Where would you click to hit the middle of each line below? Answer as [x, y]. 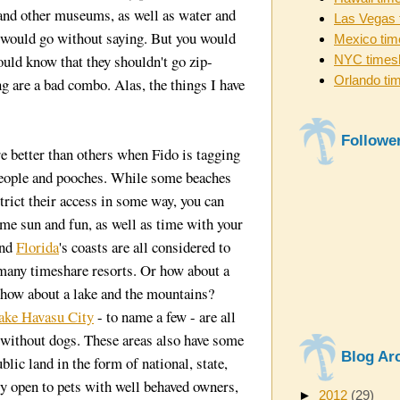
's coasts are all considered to [145, 247]
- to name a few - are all [165, 317]
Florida [37, 247]
